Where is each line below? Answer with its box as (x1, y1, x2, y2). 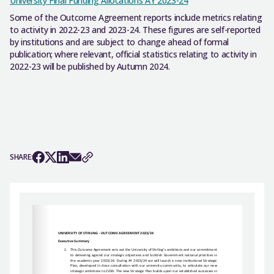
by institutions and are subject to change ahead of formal (10, 36, 229, 48)
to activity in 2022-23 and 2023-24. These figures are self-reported (10, 24, 261, 35)
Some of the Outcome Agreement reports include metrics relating (10, 12, 262, 23)
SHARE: (10, 152, 33, 162)
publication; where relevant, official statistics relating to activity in (10, 48, 257, 60)
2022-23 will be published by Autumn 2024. (10, 61, 170, 72)
